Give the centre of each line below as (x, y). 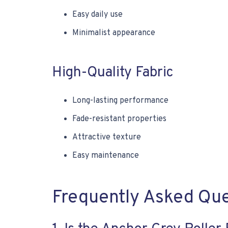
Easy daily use (97, 15)
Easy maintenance (106, 156)
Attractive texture (107, 137)
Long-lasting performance (120, 101)
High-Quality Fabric (113, 73)
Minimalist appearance (114, 33)
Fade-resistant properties (119, 119)
